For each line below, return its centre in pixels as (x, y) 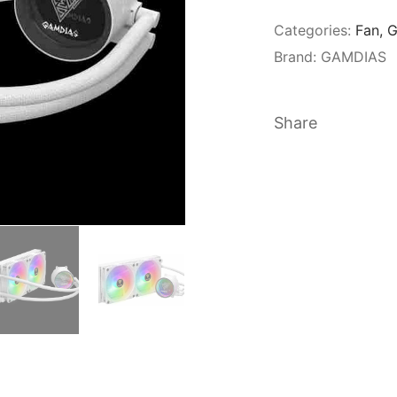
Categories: (312, 30)
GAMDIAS (354, 57)
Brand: (297, 57)
